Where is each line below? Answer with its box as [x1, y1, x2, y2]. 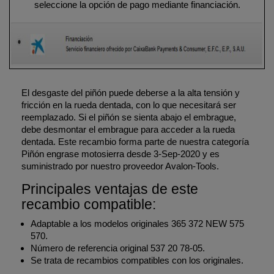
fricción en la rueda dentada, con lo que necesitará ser [21, 100, 236, 110]
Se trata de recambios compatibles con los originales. [31, 255, 243, 265]
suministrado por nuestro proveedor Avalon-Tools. [21, 161, 219, 171]
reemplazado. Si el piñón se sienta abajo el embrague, [21, 112, 236, 122]
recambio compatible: [21, 196, 156, 212]
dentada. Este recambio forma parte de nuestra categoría [21, 136, 249, 147]
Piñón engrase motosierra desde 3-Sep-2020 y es [21, 149, 220, 159]
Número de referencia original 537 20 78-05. [31, 243, 205, 253]
